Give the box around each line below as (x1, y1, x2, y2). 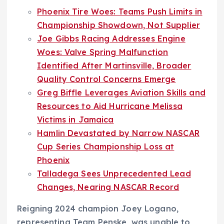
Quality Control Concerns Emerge (37, 74, 176, 84)
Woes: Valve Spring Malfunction (37, 47, 168, 57)
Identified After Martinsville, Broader (37, 60, 191, 71)
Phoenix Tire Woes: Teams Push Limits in (37, 6, 202, 17)
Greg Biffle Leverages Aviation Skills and (37, 87, 205, 98)
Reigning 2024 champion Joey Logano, (17, 203, 179, 214)
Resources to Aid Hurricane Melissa (37, 101, 182, 111)
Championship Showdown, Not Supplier (37, 20, 200, 30)
